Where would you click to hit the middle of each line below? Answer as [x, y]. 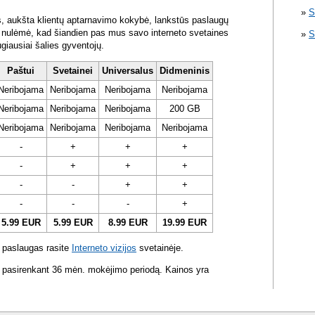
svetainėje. [160, 248]
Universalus [128, 71]
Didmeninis [185, 71]
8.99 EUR [128, 223]
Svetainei [73, 71]
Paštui [21, 71]
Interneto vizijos [104, 248]
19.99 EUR [185, 223]
